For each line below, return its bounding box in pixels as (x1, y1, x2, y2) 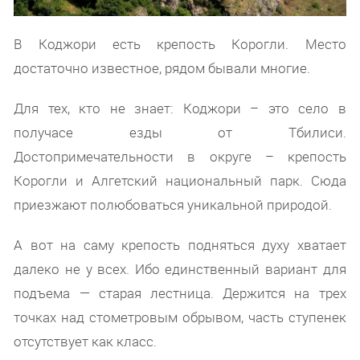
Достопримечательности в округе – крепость (14, 146, 346, 166)
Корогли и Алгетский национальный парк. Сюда (14, 170, 346, 190)
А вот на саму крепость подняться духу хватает (14, 235, 346, 254)
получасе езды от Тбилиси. (14, 122, 346, 141)
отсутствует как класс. (14, 331, 157, 350)
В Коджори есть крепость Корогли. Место (14, 34, 346, 53)
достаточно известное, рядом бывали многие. (14, 58, 311, 77)
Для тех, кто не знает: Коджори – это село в (14, 98, 346, 117)
